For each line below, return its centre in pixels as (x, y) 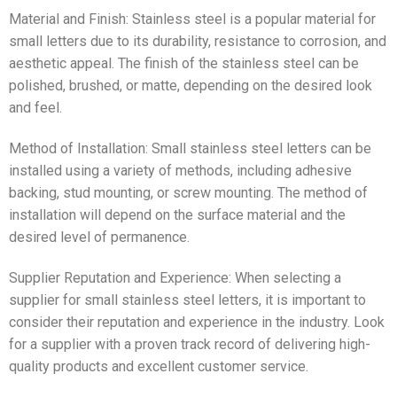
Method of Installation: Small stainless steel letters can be (190, 148)
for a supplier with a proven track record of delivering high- (190, 344)
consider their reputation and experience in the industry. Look (197, 322)
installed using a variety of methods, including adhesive (180, 170)
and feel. (35, 107)
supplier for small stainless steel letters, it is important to (187, 300)
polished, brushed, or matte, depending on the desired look (191, 85)
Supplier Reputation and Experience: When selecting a (175, 277)
